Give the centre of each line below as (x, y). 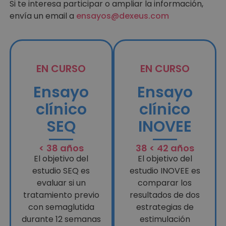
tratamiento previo (61, 195)
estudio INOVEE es (165, 171)
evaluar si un (61, 183)
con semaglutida (61, 207)
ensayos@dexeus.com (122, 16)
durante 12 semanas (61, 219)
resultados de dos (165, 195)
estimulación (165, 219)
